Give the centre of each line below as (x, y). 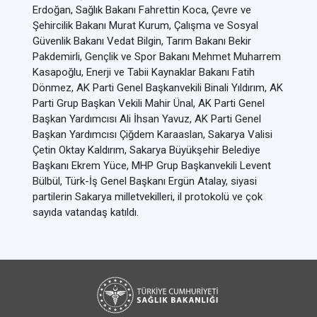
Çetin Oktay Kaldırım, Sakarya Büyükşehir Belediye (146, 150)
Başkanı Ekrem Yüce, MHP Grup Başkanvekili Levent (152, 166)
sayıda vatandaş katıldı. (86, 212)
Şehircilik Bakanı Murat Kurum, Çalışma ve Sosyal (145, 25)
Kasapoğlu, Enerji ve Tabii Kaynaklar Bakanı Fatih (144, 72)
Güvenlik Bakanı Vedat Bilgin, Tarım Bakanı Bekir (142, 41)
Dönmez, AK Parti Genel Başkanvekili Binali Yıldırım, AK (158, 88)
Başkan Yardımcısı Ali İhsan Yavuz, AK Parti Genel (147, 119)
